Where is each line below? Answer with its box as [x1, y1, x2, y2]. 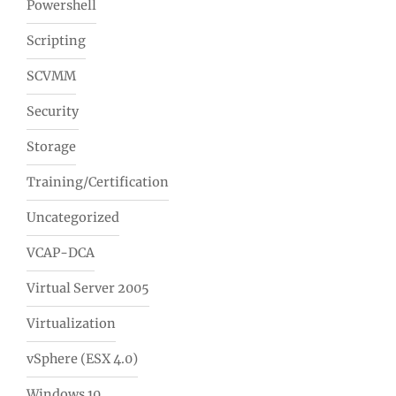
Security [27, 103, 79, 120]
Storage [27, 139, 76, 156]
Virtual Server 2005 [27, 280, 149, 297]
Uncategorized [27, 209, 119, 226]
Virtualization [27, 316, 116, 332]
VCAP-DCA [27, 245, 95, 262]
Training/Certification [27, 174, 169, 191]
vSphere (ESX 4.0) [27, 351, 138, 368]
